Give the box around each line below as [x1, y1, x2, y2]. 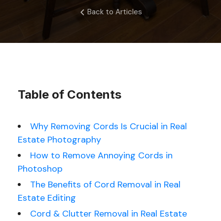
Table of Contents [17, 87, 121, 102]
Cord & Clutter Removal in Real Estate [30, 208, 187, 220]
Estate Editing [17, 192, 76, 204]
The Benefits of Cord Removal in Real [30, 179, 181, 190]
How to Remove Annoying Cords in [30, 149, 173, 161]
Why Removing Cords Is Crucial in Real [30, 120, 187, 132]
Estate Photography [17, 134, 101, 146]
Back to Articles [87, 7, 142, 17]
